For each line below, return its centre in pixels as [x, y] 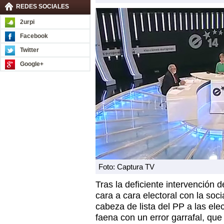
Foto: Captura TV [126, 167]
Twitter [29, 50]
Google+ [32, 64]
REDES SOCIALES [42, 6]
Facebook [34, 36]
